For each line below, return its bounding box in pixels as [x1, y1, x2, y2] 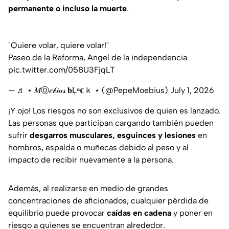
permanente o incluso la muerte [8, 4, 127, 14]
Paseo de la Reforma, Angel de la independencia [8, 53, 187, 63]
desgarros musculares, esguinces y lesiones [30, 130, 196, 141]
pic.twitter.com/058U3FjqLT [8, 65, 115, 75]
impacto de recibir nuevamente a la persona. [8, 155, 174, 165]
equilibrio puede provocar [8, 208, 107, 218]
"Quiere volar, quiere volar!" [8, 40, 109, 51]
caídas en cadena [107, 208, 171, 218]
